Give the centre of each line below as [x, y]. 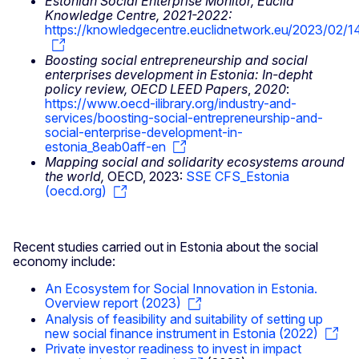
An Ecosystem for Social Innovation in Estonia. [181, 288]
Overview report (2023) [113, 303]
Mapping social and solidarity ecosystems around [195, 162]
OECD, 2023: [145, 177]
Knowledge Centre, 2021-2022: [139, 15]
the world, [75, 177]
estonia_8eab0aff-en [105, 146]
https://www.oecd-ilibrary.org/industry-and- [171, 103]
